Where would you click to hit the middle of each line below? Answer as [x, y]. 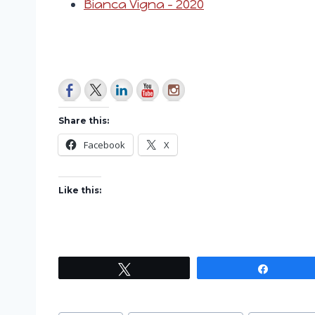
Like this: [80, 191]
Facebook [104, 145]
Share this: [84, 121]
